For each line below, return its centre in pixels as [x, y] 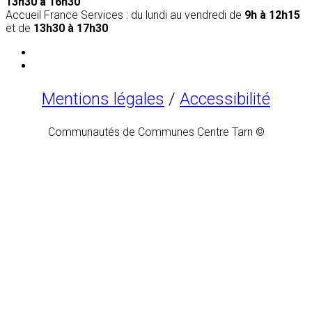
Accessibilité [225, 99]
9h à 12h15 [272, 15]
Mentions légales [103, 99]
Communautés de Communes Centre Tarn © [156, 132]
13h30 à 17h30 [71, 29]
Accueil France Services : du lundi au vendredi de [125, 15]
